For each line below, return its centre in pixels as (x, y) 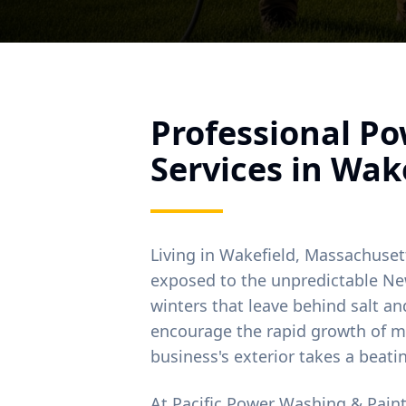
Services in (241, 169)
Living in (185, 255)
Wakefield (258, 255)
